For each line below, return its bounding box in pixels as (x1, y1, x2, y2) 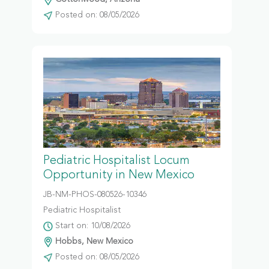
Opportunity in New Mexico (43, 169, 195, 181)
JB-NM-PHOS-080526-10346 (43, 190, 147, 199)
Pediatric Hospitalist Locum (43, 155, 190, 167)
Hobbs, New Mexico (52, 237, 133, 246)
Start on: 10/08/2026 (52, 222, 130, 230)
